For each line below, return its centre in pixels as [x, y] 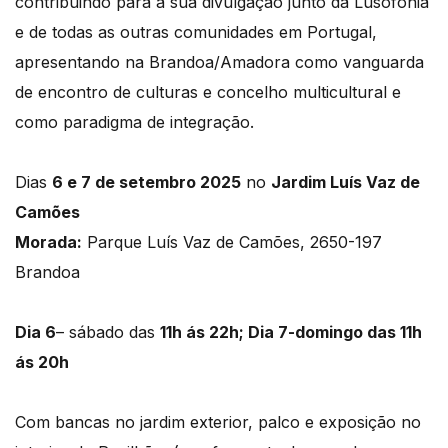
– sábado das [108, 331]
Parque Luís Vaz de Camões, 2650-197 [232, 241]
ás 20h [42, 361]
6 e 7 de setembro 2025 [146, 181]
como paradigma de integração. [134, 121]
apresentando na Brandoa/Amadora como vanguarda [219, 61]
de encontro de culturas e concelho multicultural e [208, 91]
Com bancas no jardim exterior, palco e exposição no [218, 421]
